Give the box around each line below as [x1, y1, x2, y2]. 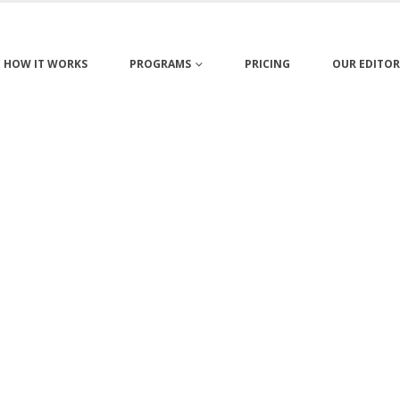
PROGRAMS [129, 56, 191, 71]
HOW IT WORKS [3, 56, 87, 71]
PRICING [244, 56, 290, 71]
